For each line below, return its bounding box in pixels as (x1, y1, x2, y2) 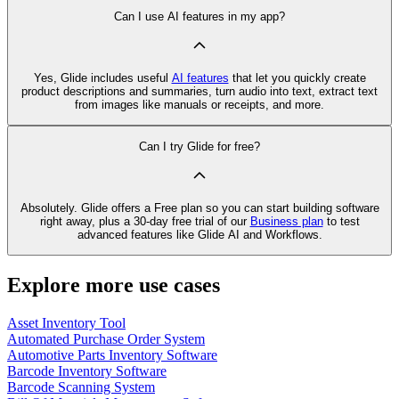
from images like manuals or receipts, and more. (75, 97, 324, 111)
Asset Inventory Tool (7, 315, 126, 331)
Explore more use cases (7, 273, 220, 297)
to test (322, 215, 360, 229)
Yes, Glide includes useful (33, 70, 172, 85)
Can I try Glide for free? (139, 140, 260, 154)
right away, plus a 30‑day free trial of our (39, 215, 250, 229)
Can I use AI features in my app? (114, 10, 285, 24)
